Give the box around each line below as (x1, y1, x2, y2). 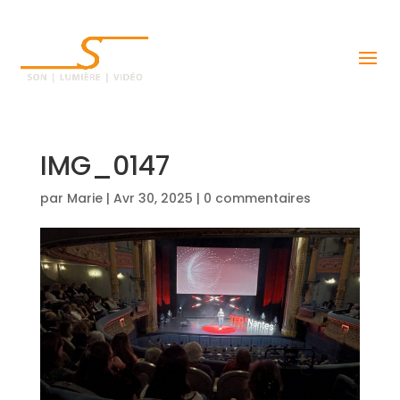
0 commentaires (203, 189, 311, 207)
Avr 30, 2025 (112, 189, 193, 207)
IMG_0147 (39, 147, 170, 185)
